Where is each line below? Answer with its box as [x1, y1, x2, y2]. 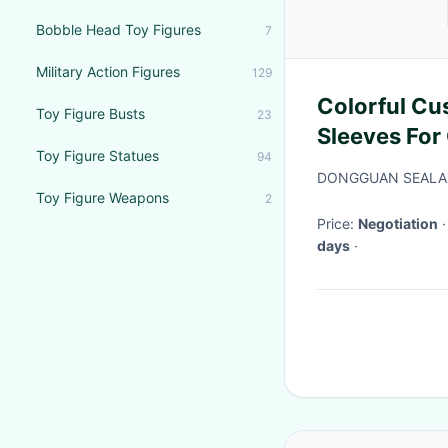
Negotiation [358, 215, 438, 232]
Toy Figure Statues [36, 147, 159, 164]
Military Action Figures [36, 63, 180, 80]
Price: [317, 215, 358, 232]
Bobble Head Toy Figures [36, 21, 201, 38]
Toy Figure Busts [36, 105, 145, 122]
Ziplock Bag [317, 153, 445, 179]
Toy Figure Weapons [36, 189, 169, 206]
